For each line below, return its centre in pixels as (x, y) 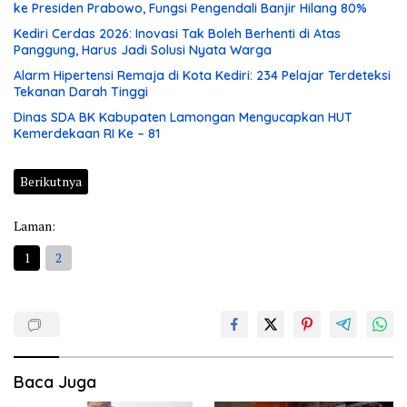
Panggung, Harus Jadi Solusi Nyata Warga (143, 50)
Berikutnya (51, 181)
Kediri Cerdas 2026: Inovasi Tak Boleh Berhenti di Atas (177, 33)
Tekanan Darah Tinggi (81, 91)
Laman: (35, 225)
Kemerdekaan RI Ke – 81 (87, 133)
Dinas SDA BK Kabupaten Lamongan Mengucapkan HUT (183, 117)
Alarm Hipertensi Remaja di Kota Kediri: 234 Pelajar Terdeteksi (202, 75)
